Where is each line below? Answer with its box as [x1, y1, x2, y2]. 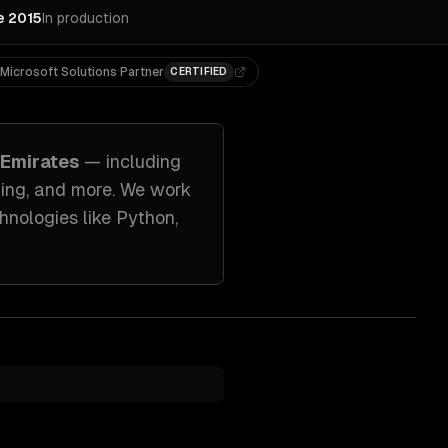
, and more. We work [26, 179, 191, 200]
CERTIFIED [170, 66, 228, 77]
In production [42, 10, 129, 26]
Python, [116, 207, 178, 228]
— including [84, 151, 181, 172]
